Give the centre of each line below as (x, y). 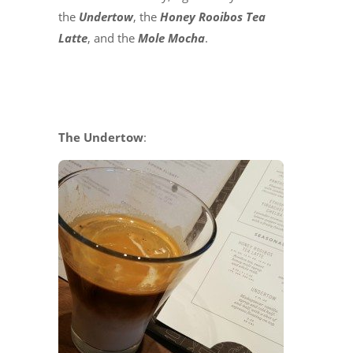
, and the (113, 38)
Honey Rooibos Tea (211, 17)
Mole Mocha (171, 38)
